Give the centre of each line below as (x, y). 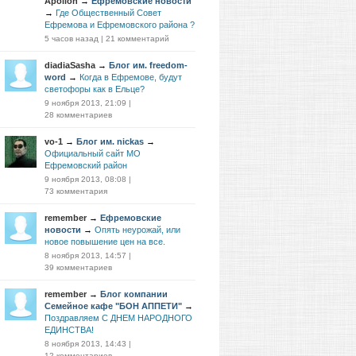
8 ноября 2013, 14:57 (85, 255)
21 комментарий (137, 39)
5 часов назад (72, 39)
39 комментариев (78, 267)
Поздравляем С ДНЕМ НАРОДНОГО (118, 318)
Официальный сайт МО (93, 153)
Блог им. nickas (110, 141)
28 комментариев (78, 115)
